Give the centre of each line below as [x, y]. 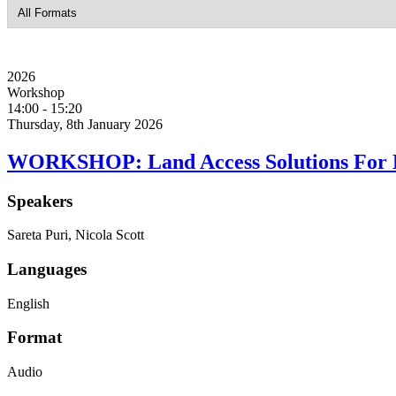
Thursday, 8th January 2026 [85, 124]
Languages [47, 269]
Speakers [40, 201]
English [28, 303]
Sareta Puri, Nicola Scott [76, 235]
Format [34, 338]
